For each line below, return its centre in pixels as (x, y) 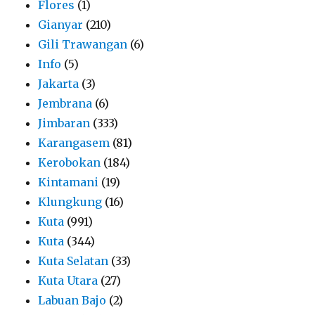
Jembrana (65, 103)
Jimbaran (64, 123)
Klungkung (70, 201)
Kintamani (69, 182)
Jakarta (59, 83)
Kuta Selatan (73, 261)
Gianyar (61, 24)
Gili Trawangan (83, 44)
